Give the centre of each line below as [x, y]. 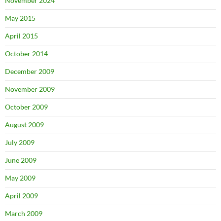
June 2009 [21, 160]
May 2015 [20, 18]
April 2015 [21, 36]
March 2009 [24, 214]
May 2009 [20, 178]
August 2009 [24, 125]
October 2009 [26, 107]
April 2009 [21, 196]
